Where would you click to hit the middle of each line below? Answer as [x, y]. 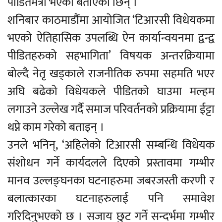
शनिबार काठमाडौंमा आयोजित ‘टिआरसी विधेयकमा [111, 20]
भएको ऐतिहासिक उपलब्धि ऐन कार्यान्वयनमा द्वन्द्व [111, 38]
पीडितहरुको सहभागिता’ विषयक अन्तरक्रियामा [111, 56]
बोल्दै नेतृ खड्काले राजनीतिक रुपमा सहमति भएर [111, 74]
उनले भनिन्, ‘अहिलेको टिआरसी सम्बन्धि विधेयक [111, 145]
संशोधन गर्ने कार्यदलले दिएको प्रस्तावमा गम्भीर [111, 163]
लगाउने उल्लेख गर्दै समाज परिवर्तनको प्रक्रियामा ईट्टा [111, 109]
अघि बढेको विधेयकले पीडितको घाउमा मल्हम [111, 91]
